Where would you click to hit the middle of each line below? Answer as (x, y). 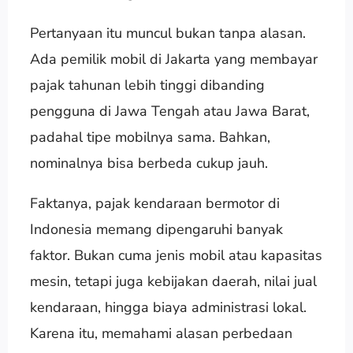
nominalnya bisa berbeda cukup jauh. (149, 163)
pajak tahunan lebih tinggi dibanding (147, 85)
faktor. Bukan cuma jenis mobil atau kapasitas (176, 255)
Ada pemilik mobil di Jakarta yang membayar (173, 59)
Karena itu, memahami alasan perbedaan (161, 333)
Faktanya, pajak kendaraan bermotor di (154, 203)
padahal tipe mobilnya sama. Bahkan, (150, 137)
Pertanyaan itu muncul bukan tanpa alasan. (167, 33)
